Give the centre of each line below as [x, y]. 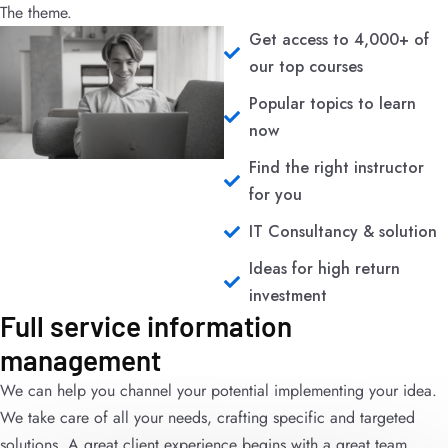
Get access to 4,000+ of [339, 39]
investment [288, 295]
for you [275, 194]
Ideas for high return [324, 268]
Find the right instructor [336, 167]
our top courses [306, 66]
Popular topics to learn [332, 103]
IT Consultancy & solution [343, 231]
